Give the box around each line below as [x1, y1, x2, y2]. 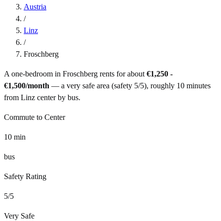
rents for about [98, 69, 145, 78]
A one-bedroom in [4, 69, 63, 78]
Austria [24, 2, 46, 11]
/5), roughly [138, 81, 175, 90]
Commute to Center [4, 112, 65, 121]
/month [26, 81, 49, 90]
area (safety [95, 81, 134, 90]
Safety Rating [4, 172, 46, 181]
